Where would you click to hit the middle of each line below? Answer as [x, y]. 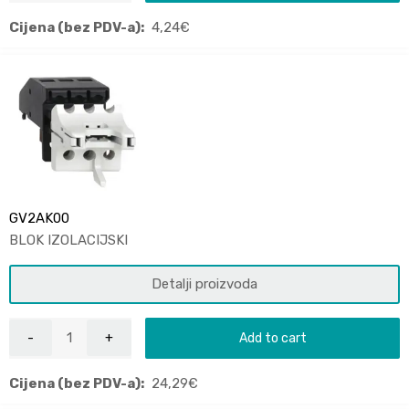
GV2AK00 [39, 218]
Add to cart [273, 337]
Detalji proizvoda [204, 283]
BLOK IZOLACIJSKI [68, 240]
